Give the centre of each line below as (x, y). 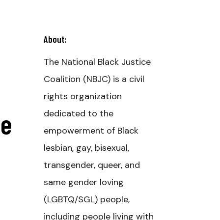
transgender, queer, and (92, 165)
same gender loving (83, 182)
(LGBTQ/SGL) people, (86, 199)
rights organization (82, 96)
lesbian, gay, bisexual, (86, 148)
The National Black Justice (97, 62)
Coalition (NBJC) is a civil (94, 79)
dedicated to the (78, 113)
